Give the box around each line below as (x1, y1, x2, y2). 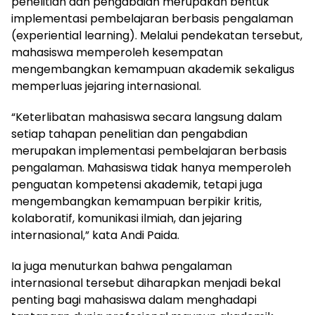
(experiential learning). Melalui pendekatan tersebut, (11, 27, 302, 44)
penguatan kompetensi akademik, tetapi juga (11, 176, 262, 193)
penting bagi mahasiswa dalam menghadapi (11, 291, 257, 308)
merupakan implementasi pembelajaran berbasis (11, 142, 287, 159)
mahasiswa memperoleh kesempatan (11, 44, 223, 60)
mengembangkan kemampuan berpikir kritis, (11, 193, 262, 210)
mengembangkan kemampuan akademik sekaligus (11, 60, 295, 77)
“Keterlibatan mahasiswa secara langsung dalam (11, 108, 282, 125)
